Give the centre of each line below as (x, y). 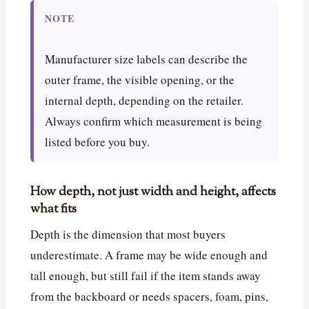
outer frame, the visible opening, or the (140, 80)
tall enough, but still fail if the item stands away (146, 276)
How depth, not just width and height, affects (153, 192)
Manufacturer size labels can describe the (146, 59)
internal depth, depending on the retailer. (144, 101)
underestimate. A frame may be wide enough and (149, 255)
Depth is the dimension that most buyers (128, 235)
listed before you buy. (97, 142)
